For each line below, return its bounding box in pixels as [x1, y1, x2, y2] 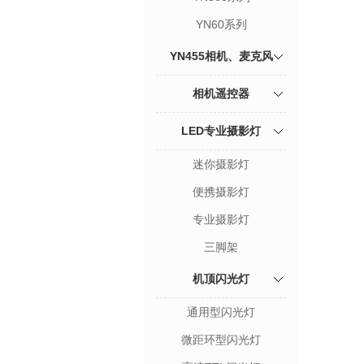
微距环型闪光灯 [181, 333, 261, 346]
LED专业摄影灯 [181, 124, 261, 137]
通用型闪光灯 [187, 305, 255, 318]
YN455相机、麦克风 [169, 50, 273, 63]
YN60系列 [195, 18, 247, 31]
